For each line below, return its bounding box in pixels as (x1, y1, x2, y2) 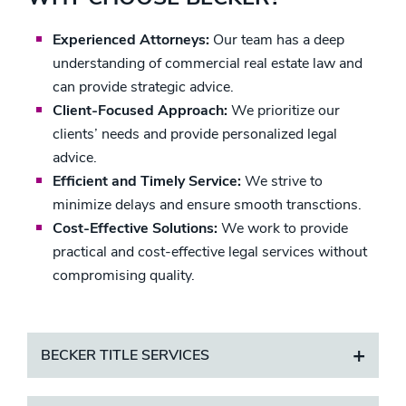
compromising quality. (53, 266, 195, 285)
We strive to (241, 171, 323, 191)
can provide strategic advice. (53, 77, 234, 97)
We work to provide (217, 218, 348, 238)
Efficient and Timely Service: (53, 171, 241, 191)
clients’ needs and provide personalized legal (53, 124, 337, 144)
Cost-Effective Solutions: (53, 218, 217, 238)
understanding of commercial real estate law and (53, 53, 362, 73)
